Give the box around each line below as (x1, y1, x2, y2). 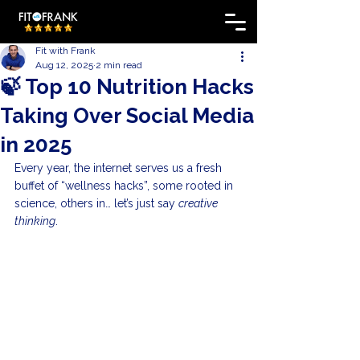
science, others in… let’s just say (14, 197, 178, 210)
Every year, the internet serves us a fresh (14, 162, 225, 174)
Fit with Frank (35, 45, 96, 56)
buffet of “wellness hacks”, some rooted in (14, 179, 236, 192)
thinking (14, 215, 55, 227)
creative (178, 197, 220, 210)
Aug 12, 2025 (35, 59, 93, 71)
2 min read (96, 59, 142, 71)
